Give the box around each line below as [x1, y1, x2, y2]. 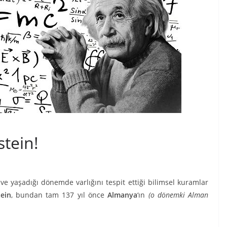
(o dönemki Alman [148, 190, 209, 200]
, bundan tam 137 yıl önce [11, 190, 108, 200]
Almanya [107, 190, 138, 200]
